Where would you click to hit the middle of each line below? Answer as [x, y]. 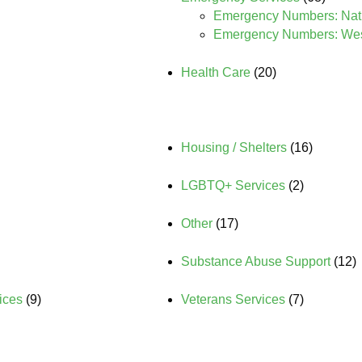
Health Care [216, 72]
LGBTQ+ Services [233, 185]
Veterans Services [233, 299]
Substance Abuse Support [256, 261]
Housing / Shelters [234, 147]
